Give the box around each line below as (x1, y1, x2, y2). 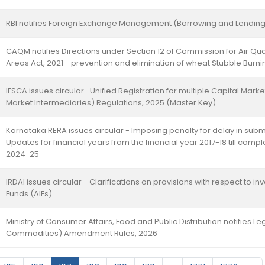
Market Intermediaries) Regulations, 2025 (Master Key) (6, 97, 216, 108)
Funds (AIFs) (6, 188, 52, 199)
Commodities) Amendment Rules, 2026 (6, 228, 157, 239)
